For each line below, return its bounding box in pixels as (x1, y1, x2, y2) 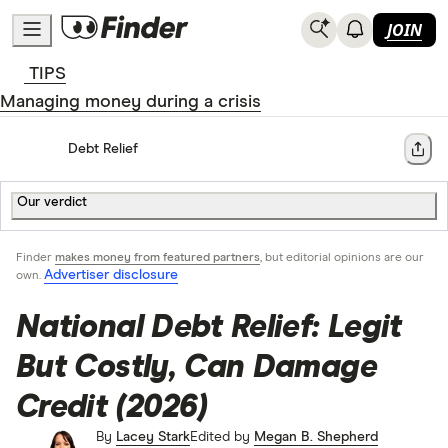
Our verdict (17, 196, 87, 209)
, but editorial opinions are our (260, 252, 424, 264)
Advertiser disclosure (44, 268, 178, 282)
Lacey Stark (116, 430, 190, 444)
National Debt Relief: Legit (16, 312, 402, 344)
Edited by (190, 430, 254, 444)
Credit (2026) (16, 392, 208, 424)
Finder (16, 252, 55, 264)
